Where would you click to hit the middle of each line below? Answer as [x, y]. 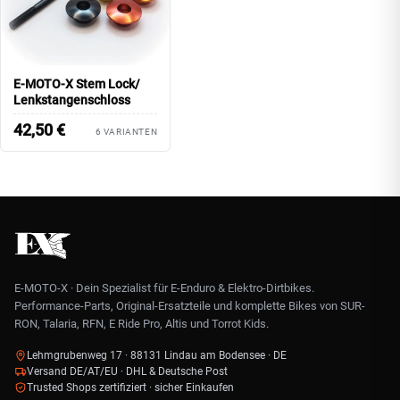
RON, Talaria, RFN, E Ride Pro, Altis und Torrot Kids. [142, 324]
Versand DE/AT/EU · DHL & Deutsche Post [127, 372]
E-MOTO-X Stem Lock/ [77, 83]
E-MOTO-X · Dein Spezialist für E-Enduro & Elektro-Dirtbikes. [164, 288]
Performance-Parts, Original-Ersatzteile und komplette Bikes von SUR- [190, 306]
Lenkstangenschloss [72, 100]
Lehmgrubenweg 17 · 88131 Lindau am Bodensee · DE [157, 356]
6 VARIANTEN [126, 131]
